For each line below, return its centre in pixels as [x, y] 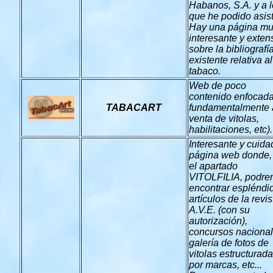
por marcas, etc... [227, 265]
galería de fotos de [229, 243]
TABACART [134, 108]
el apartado [213, 166]
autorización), [218, 221]
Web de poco [218, 86]
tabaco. [205, 71]
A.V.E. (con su [219, 210]
